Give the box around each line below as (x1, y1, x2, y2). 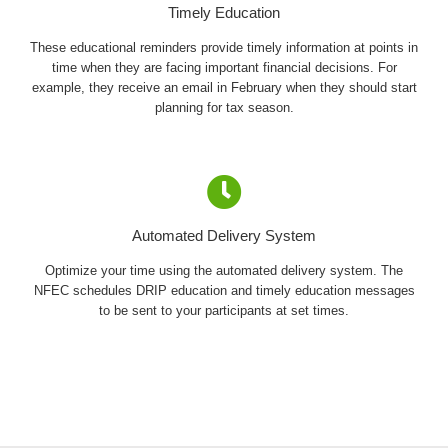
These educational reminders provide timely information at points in (30, 40, 418, 55)
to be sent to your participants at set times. (99, 303, 349, 318)
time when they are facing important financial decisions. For (51, 60, 397, 75)
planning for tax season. (154, 100, 294, 115)
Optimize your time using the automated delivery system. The (45, 263, 403, 278)
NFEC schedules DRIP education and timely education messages (33, 283, 415, 298)
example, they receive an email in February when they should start (31, 80, 417, 95)
